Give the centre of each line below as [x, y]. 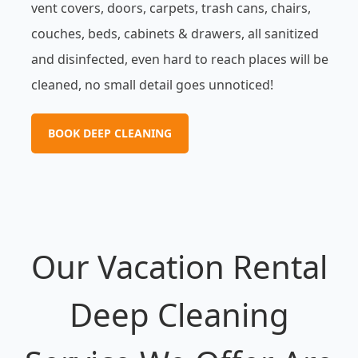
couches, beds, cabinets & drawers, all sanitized [175, 34]
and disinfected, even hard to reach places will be [179, 60]
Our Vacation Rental [179, 267]
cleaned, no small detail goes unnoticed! [152, 85]
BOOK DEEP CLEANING [109, 133]
